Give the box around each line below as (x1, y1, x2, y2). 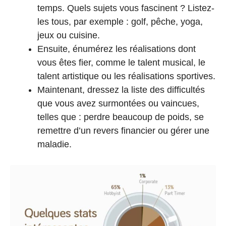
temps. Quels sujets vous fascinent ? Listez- (37, 3, 214, 13)
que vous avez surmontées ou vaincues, (37, 98, 199, 108)
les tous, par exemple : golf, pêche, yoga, (37, 16, 203, 27)
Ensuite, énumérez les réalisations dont (37, 43, 196, 54)
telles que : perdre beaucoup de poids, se (37, 111, 204, 122)
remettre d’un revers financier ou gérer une (37, 125, 209, 136)
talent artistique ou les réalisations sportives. (37, 71, 215, 81)
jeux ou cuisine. (37, 30, 100, 40)
